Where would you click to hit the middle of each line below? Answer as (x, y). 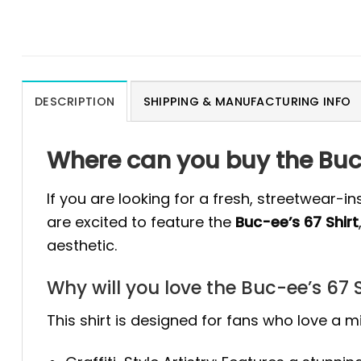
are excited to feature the (141, 222)
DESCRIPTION (75, 101)
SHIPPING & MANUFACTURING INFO (247, 101)
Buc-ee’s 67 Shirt (297, 222)
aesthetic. (82, 246)
